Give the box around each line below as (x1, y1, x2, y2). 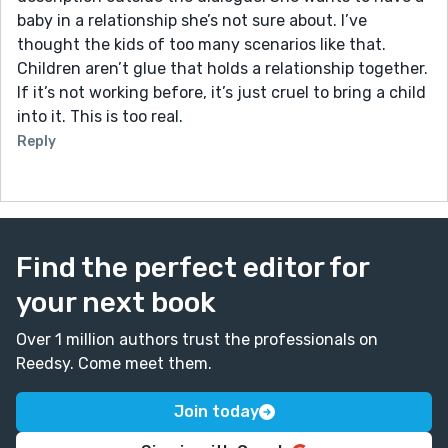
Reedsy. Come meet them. (16, 353, 212, 373)
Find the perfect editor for (16, 250, 369, 284)
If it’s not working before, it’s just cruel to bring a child (17, 82, 426, 102)
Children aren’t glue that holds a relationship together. (17, 58, 428, 78)
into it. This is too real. (17, 106, 183, 126)
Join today (173, 401, 259, 421)
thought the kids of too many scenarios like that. (17, 34, 386, 54)
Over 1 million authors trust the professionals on (16, 329, 378, 349)
